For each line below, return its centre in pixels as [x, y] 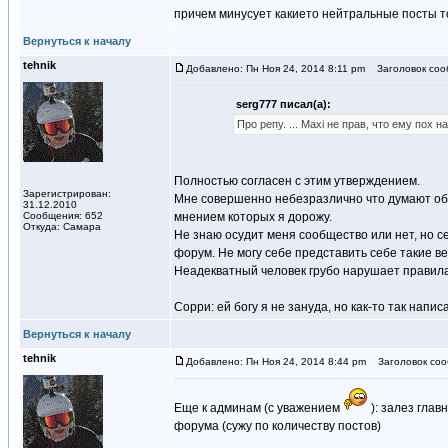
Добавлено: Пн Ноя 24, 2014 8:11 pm [275, 68]
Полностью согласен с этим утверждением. [297, 181]
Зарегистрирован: [67, 193]
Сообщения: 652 [63, 215]
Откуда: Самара [62, 226]
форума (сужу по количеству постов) [277, 426]
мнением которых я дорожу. [253, 217]
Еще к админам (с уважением [258, 408]
